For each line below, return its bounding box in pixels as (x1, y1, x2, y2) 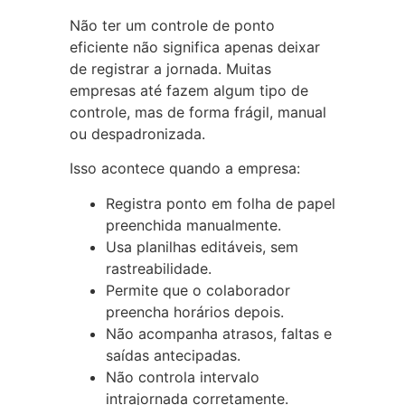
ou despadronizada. (69, 124, 205, 143)
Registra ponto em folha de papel (105, 193, 335, 212)
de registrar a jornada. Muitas (69, 59, 271, 78)
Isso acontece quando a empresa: (69, 159, 300, 178)
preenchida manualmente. (105, 215, 281, 234)
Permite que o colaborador (105, 280, 290, 299)
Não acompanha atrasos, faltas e (105, 324, 332, 343)
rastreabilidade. (105, 259, 212, 278)
